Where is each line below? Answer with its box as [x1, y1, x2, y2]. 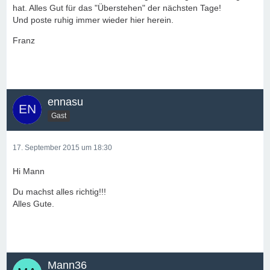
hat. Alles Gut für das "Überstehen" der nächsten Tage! [13, 3, 221, 13]
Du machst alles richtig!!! [13, 187, 106, 196]
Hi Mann [13, 166, 45, 176]
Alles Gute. [13, 199, 54, 209]
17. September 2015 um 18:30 [13, 143, 112, 152]
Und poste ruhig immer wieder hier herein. [13, 15, 174, 25]
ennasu [48, 96, 83, 108]
